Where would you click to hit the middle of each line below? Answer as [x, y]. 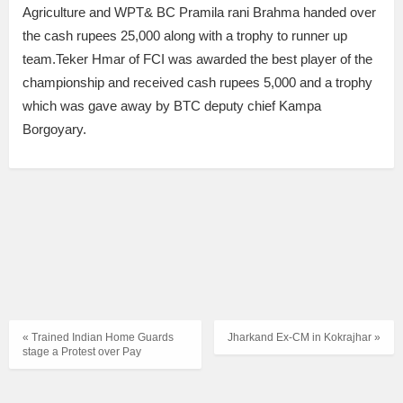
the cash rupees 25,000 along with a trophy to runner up [185, 36]
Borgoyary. [54, 130]
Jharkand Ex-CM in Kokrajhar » [304, 338]
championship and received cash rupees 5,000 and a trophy [197, 83]
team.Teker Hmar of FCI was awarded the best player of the [197, 59]
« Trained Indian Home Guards [98, 338]
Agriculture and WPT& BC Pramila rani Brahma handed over [199, 13]
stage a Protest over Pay [82, 352]
